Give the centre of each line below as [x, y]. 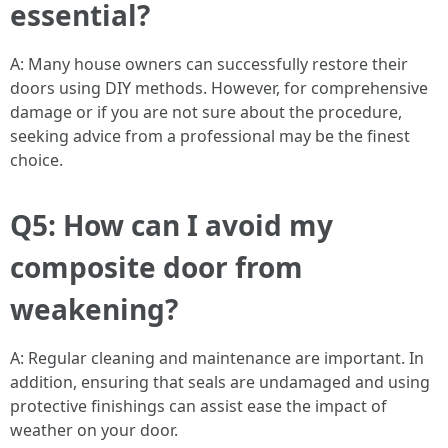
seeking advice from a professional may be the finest [210, 136]
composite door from [156, 267]
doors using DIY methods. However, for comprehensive [219, 88]
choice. [36, 160]
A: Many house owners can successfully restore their [209, 64]
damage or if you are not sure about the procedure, [206, 112]
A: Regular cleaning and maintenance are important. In [217, 358]
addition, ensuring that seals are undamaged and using [220, 382]
